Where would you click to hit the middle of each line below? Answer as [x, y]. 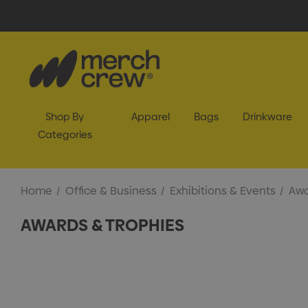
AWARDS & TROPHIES [102, 225]
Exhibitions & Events [223, 191]
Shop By [65, 117]
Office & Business [111, 191]
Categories [65, 134]
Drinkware [267, 117]
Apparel [150, 117]
